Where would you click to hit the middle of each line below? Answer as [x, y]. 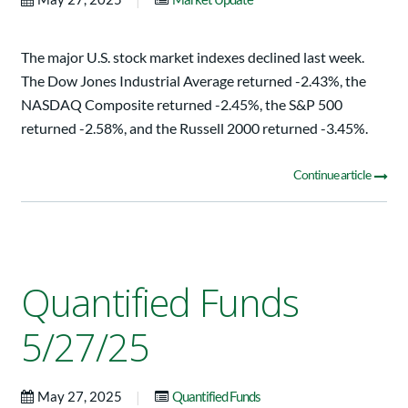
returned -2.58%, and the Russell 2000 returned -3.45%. [194, 128]
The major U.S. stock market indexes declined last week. [193, 57]
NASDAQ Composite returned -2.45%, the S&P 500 [182, 105]
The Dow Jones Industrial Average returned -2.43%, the [194, 81]
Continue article [333, 175]
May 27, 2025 [81, 396]
